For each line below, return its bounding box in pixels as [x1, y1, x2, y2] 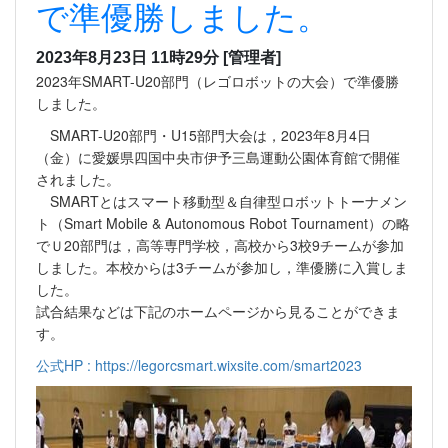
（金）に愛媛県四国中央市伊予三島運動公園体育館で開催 [36, 146, 400, 167]
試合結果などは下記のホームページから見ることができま [36, 300, 400, 321]
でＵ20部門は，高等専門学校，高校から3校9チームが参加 [36, 234, 404, 255]
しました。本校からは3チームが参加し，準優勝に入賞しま [36, 256, 408, 277]
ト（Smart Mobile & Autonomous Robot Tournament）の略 [36, 212, 410, 233]
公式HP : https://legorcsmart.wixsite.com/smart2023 [36, 354, 362, 375]
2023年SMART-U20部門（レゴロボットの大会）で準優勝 [36, 70, 399, 91]
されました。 [36, 168, 120, 189]
